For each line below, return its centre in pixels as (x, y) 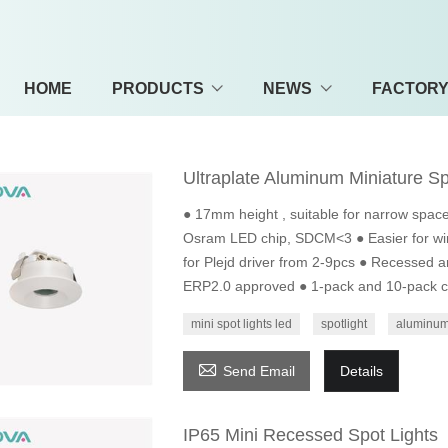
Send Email (258, 371)
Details (361, 371)
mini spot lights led (241, 324)
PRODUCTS (157, 88)
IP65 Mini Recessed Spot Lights (310, 435)
